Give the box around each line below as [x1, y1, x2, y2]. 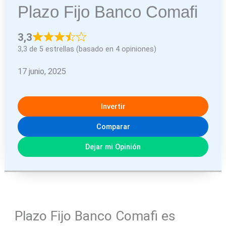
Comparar [96, 122, 130, 132]
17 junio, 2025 [18, 66, 67, 76]
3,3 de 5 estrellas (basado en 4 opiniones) [18, 45, 157, 54]
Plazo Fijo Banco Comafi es [14, 208, 175, 224]
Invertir [100, 102, 126, 111]
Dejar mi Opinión [85, 142, 141, 152]
